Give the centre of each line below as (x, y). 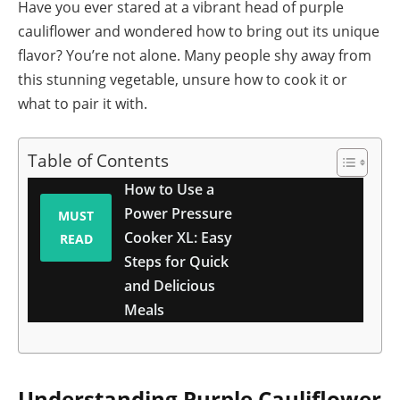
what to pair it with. (83, 103)
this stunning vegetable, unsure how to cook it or (183, 79)
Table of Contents (98, 161)
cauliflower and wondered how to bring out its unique (199, 31)
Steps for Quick (176, 262)
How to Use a (169, 190)
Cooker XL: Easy (178, 238)
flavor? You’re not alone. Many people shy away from (195, 55)
